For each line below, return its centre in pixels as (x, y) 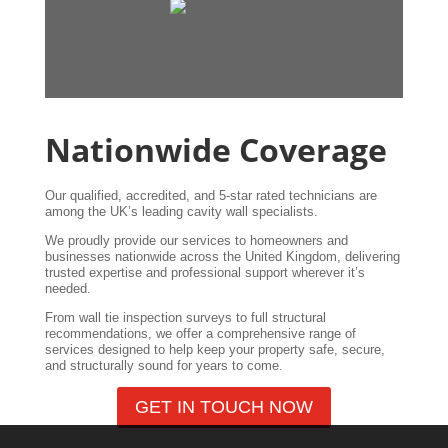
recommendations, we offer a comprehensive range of (200, 333)
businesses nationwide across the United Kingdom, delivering (222, 256)
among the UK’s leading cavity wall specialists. (181, 211)
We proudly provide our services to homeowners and (196, 240)
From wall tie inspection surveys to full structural (185, 317)
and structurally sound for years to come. (163, 365)
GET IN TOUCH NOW (223, 407)
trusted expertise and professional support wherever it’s (204, 272)
